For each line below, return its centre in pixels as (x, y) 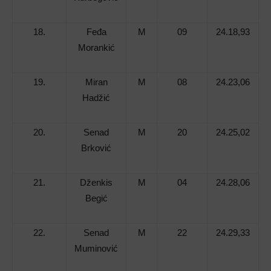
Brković (96, 148)
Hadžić (96, 98)
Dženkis (96, 183)
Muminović (96, 249)
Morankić (96, 48)
